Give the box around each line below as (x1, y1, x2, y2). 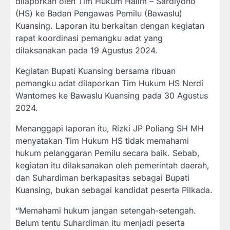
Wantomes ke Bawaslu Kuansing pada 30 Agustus (15, 90, 208, 101)
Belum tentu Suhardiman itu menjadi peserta (15, 218, 185, 228)
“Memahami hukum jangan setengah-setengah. (15, 205, 196, 216)
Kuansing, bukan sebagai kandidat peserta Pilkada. (15, 185, 213, 196)
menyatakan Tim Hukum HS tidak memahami (15, 136, 189, 146)
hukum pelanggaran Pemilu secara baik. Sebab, (15, 148, 200, 159)
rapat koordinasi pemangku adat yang (15, 33, 163, 44)
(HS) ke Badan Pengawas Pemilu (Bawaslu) (15, 8, 182, 19)
